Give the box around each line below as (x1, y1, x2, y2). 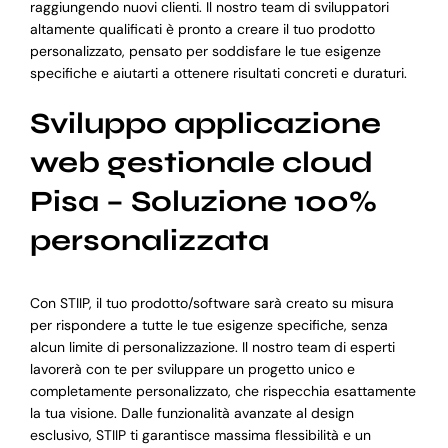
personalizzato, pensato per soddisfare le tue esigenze (29, 42, 381, 61)
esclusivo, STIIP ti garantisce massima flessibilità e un (29, 426, 371, 445)
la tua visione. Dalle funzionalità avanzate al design (29, 404, 354, 423)
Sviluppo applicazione (29, 106, 381, 142)
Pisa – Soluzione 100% (29, 184, 377, 220)
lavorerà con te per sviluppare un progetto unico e (29, 360, 355, 379)
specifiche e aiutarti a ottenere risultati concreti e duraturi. (29, 64, 407, 83)
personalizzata (29, 223, 269, 259)
